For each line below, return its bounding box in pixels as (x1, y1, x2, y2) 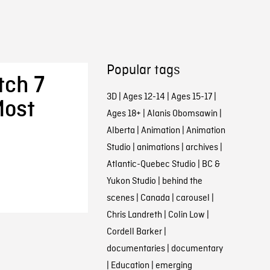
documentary (171, 243, 223, 255)
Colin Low (168, 209, 205, 221)
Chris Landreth (106, 209, 162, 221)
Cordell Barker (106, 226, 162, 238)
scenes (106, 192, 134, 204)
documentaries (106, 243, 165, 255)
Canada (140, 192, 170, 204)
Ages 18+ (106, 108, 141, 120)
